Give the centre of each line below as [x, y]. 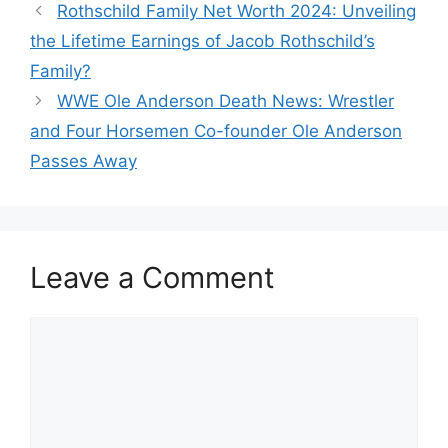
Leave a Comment [152, 278]
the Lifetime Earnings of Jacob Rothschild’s [202, 41]
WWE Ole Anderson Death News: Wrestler [226, 101]
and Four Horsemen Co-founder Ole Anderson [216, 131]
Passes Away [83, 161]
